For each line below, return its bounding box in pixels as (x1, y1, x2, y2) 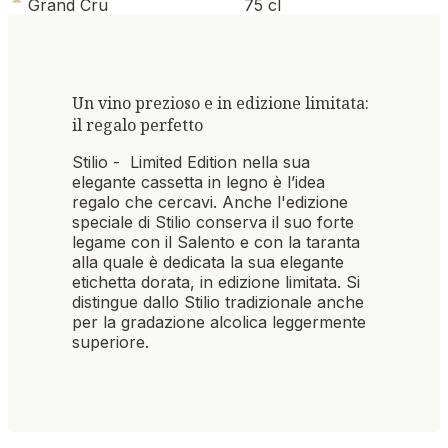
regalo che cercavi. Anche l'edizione (72, 191, 348, 212)
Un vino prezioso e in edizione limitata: (72, 91, 369, 114)
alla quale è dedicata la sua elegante (72, 251, 344, 272)
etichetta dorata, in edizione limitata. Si (72, 271, 360, 292)
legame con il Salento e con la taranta (72, 231, 360, 252)
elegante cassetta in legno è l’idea (72, 171, 325, 192)
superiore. (72, 331, 149, 352)
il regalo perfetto (72, 113, 203, 136)
